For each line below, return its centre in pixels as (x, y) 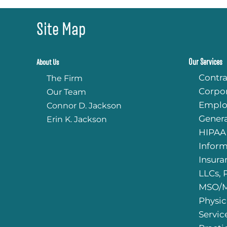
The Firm (65, 78)
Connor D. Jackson (84, 106)
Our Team (66, 92)
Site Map (61, 29)
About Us (48, 62)
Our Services (205, 62)
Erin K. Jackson (77, 119)
